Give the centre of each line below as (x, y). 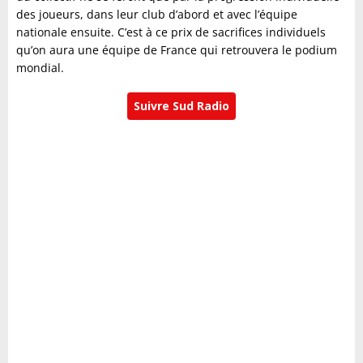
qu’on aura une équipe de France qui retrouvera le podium (177, 50)
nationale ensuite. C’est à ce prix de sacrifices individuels (171, 32)
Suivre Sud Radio (181, 106)
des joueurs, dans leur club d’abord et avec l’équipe (157, 15)
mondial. (40, 68)
